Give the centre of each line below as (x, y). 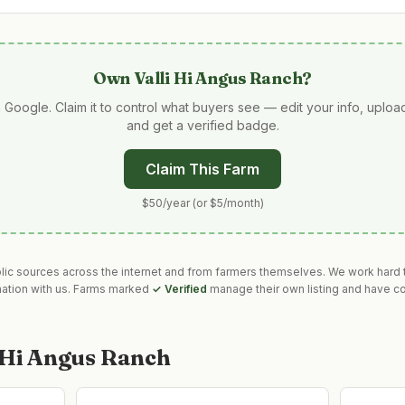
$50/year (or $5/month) (202, 203)
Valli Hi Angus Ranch (218, 78)
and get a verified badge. (202, 125)
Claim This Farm (202, 169)
